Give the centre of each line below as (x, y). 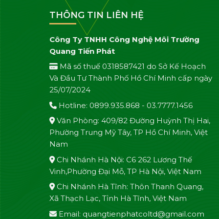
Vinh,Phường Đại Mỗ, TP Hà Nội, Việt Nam (125, 171)
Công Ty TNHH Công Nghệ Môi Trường (124, 39)
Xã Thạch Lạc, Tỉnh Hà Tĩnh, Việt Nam (118, 198)
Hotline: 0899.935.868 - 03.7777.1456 (124, 105)
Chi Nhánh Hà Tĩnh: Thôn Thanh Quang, (129, 187)
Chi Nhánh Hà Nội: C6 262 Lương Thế (123, 159)
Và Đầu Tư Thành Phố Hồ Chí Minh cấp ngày (131, 78)
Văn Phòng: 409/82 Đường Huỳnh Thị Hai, (132, 121)
